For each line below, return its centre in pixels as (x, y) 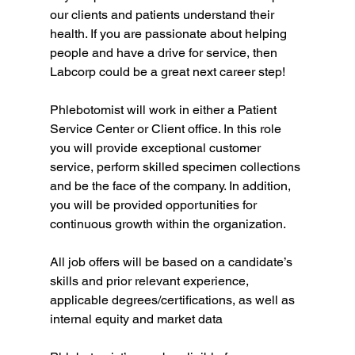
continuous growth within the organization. (168, 223)
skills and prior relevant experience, (151, 281)
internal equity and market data (136, 319)
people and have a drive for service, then (165, 52)
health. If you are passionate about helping (170, 33)
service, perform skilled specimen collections (176, 166)
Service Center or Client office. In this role (167, 128)
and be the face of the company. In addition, (172, 185)
